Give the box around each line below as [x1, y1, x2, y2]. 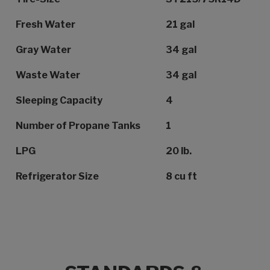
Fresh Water [16, 19, 75, 31]
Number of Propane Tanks [16, 120, 140, 132]
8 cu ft [166, 171, 197, 183]
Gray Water [16, 44, 71, 56]
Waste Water [16, 69, 80, 81]
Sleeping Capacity [16, 95, 102, 107]
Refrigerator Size [16, 171, 99, 183]
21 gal [166, 19, 195, 31]
